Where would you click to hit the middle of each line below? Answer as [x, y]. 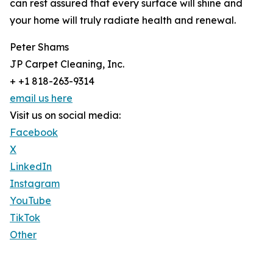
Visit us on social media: [65, 115]
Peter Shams [39, 47]
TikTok [25, 218]
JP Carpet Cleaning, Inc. [67, 64]
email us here [41, 98]
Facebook [34, 133]
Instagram [35, 184]
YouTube [30, 201]
